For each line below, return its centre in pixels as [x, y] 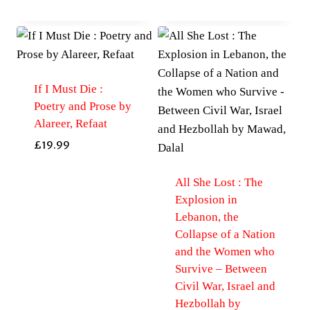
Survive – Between [221, 269]
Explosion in [206, 200]
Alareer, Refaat [70, 124]
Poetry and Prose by [82, 107]
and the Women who [225, 252]
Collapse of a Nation [225, 235]
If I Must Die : [68, 89]
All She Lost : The [219, 183]
